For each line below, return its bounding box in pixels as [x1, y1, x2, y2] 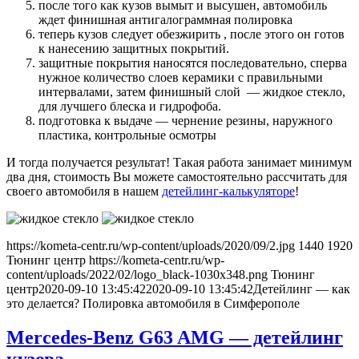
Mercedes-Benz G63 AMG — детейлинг [6, 327, 343, 349]
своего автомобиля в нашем [6, 184, 162, 199]
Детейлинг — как [253, 282, 350, 296]
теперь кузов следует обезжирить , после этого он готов [38, 27, 345, 42]
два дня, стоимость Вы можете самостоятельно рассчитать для [6, 170, 347, 184]
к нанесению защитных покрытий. [38, 42, 229, 56]
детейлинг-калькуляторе [162, 184, 295, 199]
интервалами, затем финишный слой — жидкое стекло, [38, 85, 345, 99]
